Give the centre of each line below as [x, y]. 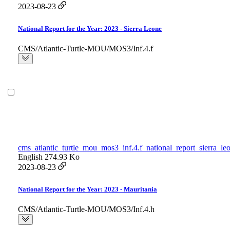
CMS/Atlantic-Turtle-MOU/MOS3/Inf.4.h [86, 209]
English [30, 157]
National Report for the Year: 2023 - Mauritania [88, 189]
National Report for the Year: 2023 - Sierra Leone [90, 29]
